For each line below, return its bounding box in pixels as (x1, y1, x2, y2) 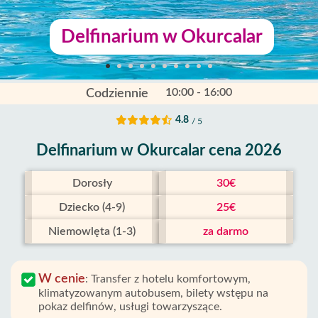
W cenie (38, 273, 85, 285)
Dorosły (72, 177, 112, 189)
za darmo (203, 226, 249, 237)
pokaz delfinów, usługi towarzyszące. (38, 301, 222, 312)
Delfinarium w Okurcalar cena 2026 (36, 143, 282, 158)
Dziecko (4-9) (59, 202, 126, 213)
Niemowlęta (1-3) (48, 226, 136, 237)
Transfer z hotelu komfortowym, (91, 273, 251, 285)
